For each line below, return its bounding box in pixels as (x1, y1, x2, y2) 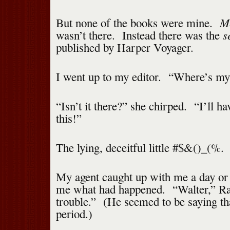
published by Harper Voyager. (55, 40, 194, 55)
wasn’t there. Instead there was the (55, 27, 223, 43)
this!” (55, 110, 82, 126)
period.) (55, 206, 92, 222)
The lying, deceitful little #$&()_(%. (55, 140, 224, 156)
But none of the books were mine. (55, 15, 220, 31)
